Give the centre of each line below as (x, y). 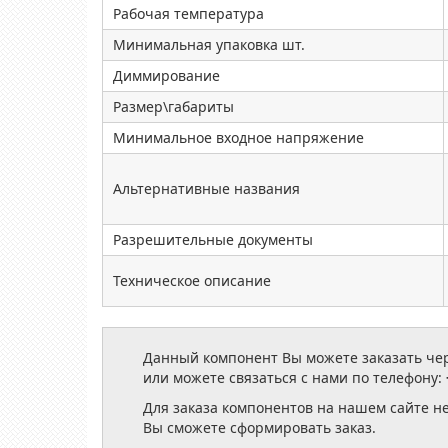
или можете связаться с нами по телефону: (294, 377)
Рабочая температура (188, 13)
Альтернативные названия (206, 188)
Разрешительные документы (213, 239)
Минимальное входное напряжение (238, 137)
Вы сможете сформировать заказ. (259, 427)
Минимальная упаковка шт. (213, 44)
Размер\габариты (173, 106)
